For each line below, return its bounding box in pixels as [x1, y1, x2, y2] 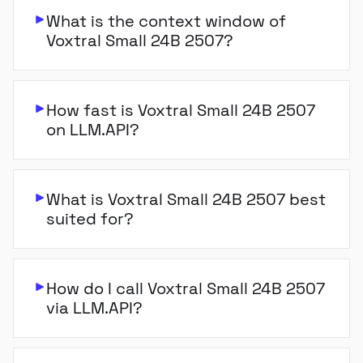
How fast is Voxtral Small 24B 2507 [46, 100, 315, 121]
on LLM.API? [46, 119, 139, 140]
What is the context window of [46, 11, 286, 32]
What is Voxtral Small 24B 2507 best [46, 189, 326, 210]
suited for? [46, 208, 134, 229]
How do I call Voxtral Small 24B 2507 [46, 278, 325, 299]
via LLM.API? [46, 297, 143, 318]
